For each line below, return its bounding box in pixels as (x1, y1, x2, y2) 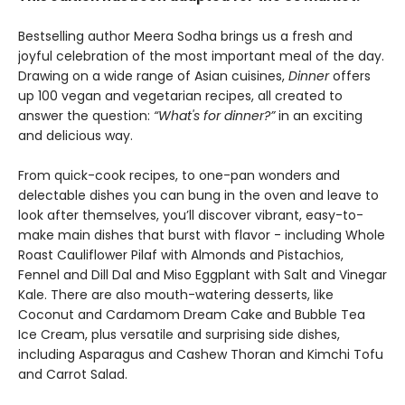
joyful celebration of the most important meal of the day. (18, 46, 384, 65)
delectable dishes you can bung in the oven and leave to (18, 185, 379, 204)
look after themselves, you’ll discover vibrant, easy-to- (18, 205, 363, 224)
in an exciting (275, 106, 363, 125)
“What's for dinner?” (154, 106, 275, 125)
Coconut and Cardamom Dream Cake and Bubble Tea (18, 305, 365, 324)
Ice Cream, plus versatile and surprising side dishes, (18, 325, 340, 344)
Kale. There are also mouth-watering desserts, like (18, 285, 334, 304)
